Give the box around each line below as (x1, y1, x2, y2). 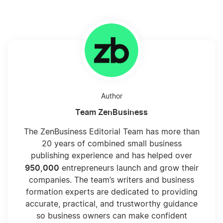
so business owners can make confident (36, 212, 187, 221)
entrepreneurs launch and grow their (59, 164, 199, 173)
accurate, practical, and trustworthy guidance (25, 200, 198, 209)
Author (101, 93, 122, 101)
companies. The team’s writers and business (29, 176, 194, 185)
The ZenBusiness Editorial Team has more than (23, 128, 200, 136)
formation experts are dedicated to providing (25, 188, 198, 197)
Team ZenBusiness (75, 107, 148, 117)
